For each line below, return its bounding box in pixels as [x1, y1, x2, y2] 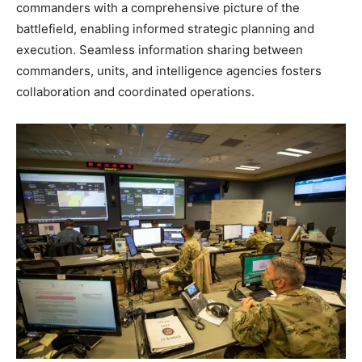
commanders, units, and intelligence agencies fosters [16, 62, 322, 78]
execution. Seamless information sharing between [16, 41, 303, 57]
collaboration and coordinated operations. [16, 83, 255, 99]
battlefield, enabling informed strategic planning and [16, 20, 314, 36]
